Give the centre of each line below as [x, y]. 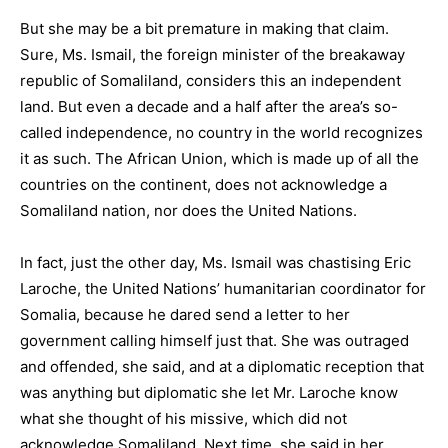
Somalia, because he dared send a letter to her [185, 314]
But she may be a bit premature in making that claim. [204, 28]
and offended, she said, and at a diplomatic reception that [222, 366]
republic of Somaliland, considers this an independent [210, 80]
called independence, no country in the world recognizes [221, 132]
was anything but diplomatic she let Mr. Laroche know [209, 392]
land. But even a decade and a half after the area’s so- [209, 106]
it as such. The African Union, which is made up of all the [219, 158]
